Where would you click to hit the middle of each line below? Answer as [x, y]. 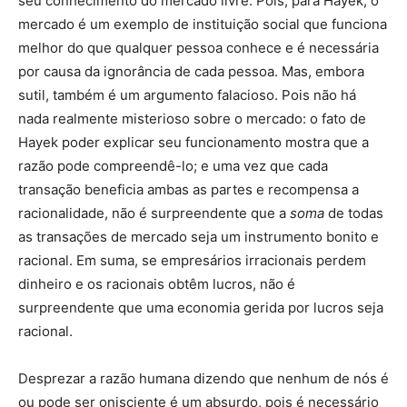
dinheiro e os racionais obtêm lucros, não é [157, 284]
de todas [354, 213]
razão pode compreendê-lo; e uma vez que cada [173, 166]
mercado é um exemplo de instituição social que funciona [203, 25]
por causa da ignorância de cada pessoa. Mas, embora [191, 72]
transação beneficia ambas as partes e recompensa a [189, 190]
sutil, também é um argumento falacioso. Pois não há [187, 95]
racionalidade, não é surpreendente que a [154, 213]
